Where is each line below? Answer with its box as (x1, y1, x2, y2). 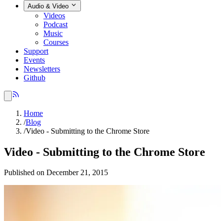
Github (24, 73, 45, 82)
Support (24, 46, 48, 55)
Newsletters (24, 64, 60, 73)
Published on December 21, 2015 (4, 168, 108, 177)
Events (24, 55, 45, 64)
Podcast (43, 20, 68, 29)
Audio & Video (28, 2, 71, 10)
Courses (43, 37, 69, 46)
